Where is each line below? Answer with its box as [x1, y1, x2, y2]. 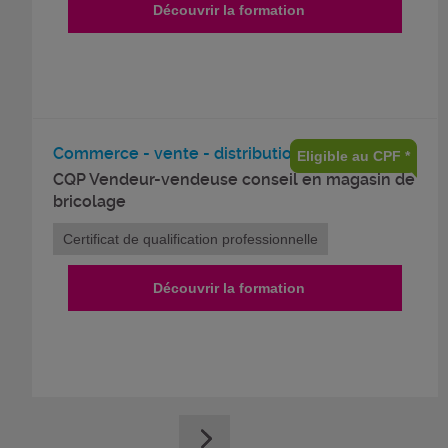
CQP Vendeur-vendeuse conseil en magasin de [53, 169, 415, 189]
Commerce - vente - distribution [53, 143, 302, 163]
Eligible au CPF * [297, 147, 410, 164]
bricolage [53, 191, 126, 211]
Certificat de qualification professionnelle [63, 230, 318, 247]
